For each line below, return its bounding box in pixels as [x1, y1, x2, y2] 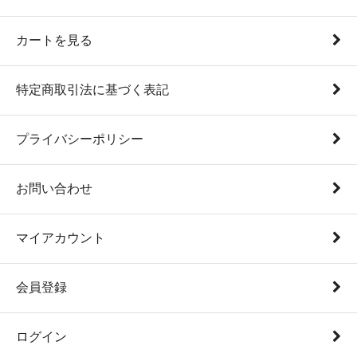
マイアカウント [16, 231, 105, 245]
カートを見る [16, 33, 92, 47]
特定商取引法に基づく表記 [16, 83, 169, 96]
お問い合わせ [16, 182, 92, 195]
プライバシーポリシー [16, 132, 143, 146]
